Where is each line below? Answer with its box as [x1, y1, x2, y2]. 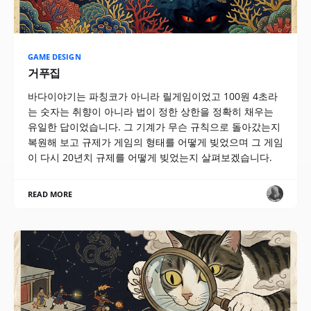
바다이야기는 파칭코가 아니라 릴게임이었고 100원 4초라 [28, 89, 278, 103]
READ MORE [28, 188, 73, 199]
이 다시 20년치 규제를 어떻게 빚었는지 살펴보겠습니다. [28, 150, 272, 164]
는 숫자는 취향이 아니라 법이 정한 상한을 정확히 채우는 [28, 104, 274, 118]
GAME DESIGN [28, 51, 81, 62]
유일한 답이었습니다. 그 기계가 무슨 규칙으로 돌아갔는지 [28, 119, 280, 133]
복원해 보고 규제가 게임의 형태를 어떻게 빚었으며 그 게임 [28, 135, 283, 149]
